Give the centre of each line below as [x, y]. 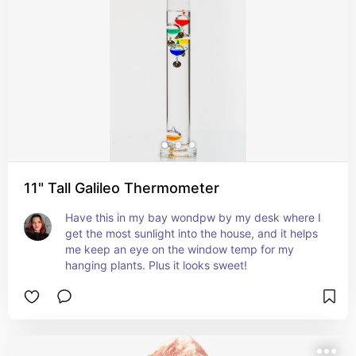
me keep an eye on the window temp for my [180, 249]
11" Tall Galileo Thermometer [122, 188]
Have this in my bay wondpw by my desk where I [193, 217]
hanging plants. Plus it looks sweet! [156, 265]
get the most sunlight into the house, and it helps [192, 233]
